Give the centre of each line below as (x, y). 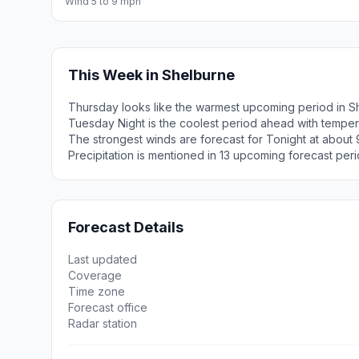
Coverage (95, 275)
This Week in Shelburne (151, 75)
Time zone (97, 291)
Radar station (103, 323)
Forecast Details (126, 227)
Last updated (103, 259)
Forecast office (108, 307)
